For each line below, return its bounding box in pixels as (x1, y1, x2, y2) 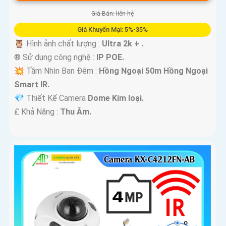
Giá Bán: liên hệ (91, 10, 134, 18)
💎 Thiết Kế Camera (14, 93, 88, 103)
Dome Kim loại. (88, 93, 144, 103)
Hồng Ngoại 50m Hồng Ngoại (99, 66, 208, 76)
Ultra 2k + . (102, 39, 143, 49)
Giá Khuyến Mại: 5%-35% (77, 26, 148, 34)
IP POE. (96, 52, 124, 63)
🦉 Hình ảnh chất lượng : (14, 39, 102, 49)
